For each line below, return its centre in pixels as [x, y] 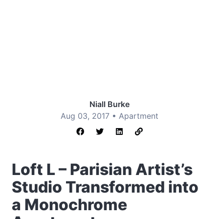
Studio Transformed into [105, 187]
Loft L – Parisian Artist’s [102, 169]
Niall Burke [109, 104]
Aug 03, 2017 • [90, 116]
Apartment [139, 116]
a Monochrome [69, 205]
